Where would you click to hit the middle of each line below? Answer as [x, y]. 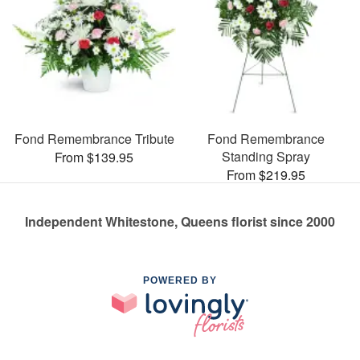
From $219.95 [266, 174]
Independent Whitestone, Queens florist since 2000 [180, 221]
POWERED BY [180, 280]
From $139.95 [94, 157]
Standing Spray [266, 156]
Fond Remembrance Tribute [94, 138]
